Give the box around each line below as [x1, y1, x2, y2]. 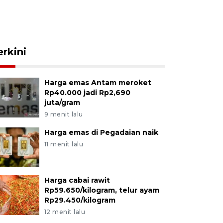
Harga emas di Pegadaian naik [44, 128, 158, 137]
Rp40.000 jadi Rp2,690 [44, 88, 130, 97]
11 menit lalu [44, 140, 84, 148]
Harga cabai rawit [44, 176, 110, 185]
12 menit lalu [44, 208, 86, 216]
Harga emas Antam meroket [44, 78, 151, 87]
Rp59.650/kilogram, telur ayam [44, 186, 159, 195]
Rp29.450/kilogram [44, 196, 115, 205]
